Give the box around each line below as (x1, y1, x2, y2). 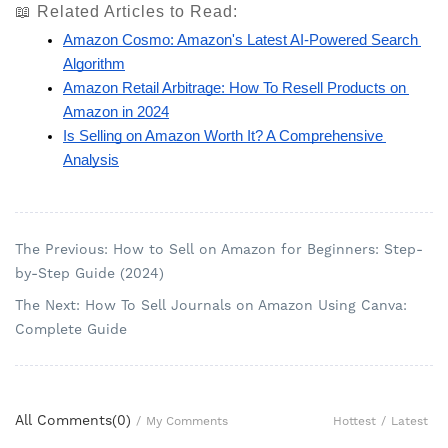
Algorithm (63, 56, 125, 73)
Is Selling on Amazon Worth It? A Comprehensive (63, 128, 383, 145)
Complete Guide (15, 321, 127, 338)
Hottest (333, 413, 376, 428)
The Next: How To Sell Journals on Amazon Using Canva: (15, 297, 407, 314)
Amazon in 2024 (63, 104, 169, 121)
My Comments (146, 414, 228, 429)
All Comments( (15, 412, 117, 429)
